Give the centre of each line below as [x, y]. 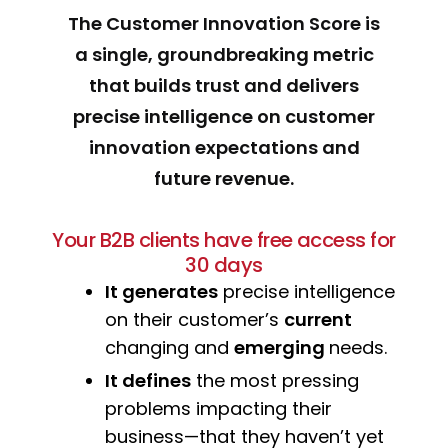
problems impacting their [218, 409]
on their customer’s [194, 319]
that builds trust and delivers [224, 85]
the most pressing [275, 381]
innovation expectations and [224, 147]
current [318, 319]
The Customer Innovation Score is [224, 23]
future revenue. [224, 178]
